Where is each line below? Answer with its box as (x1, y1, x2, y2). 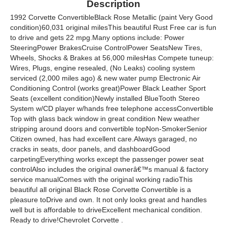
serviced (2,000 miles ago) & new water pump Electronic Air (10, 74, 201, 82)
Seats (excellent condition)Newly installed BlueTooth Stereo (10, 94, 200, 102)
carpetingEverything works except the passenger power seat (10, 155, 204, 163)
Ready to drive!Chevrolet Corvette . (10, 216, 123, 224)
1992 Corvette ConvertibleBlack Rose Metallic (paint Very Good (10, 13, 213, 21)
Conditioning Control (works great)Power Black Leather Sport (10, 84, 206, 92)
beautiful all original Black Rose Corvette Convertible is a (10, 185, 191, 194)
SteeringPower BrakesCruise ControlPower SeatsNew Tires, (10, 44, 202, 52)
